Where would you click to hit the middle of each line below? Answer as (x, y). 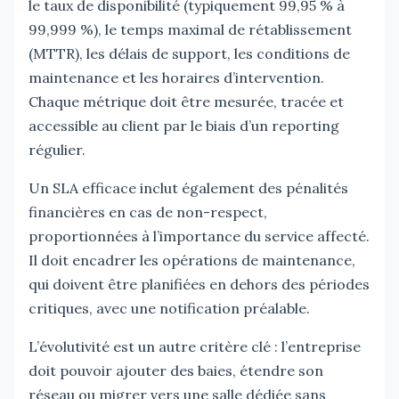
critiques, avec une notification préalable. (169, 308)
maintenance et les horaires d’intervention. (176, 77)
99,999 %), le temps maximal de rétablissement (190, 29)
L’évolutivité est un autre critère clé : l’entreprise (195, 346)
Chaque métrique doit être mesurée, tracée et (186, 101)
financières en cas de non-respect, (148, 212)
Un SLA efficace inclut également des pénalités (188, 187)
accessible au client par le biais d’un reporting (184, 125)
